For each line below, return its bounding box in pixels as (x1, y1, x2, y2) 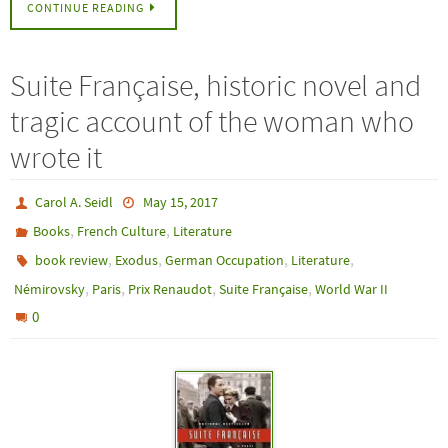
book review (35, 250, 109, 269)
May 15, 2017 (142, 192, 218, 211)
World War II (315, 279, 388, 298)
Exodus (115, 250, 159, 269)
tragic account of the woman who (10, 101, 414, 140)
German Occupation (165, 250, 285, 269)
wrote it (10, 137, 102, 176)
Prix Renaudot (128, 279, 212, 298)
